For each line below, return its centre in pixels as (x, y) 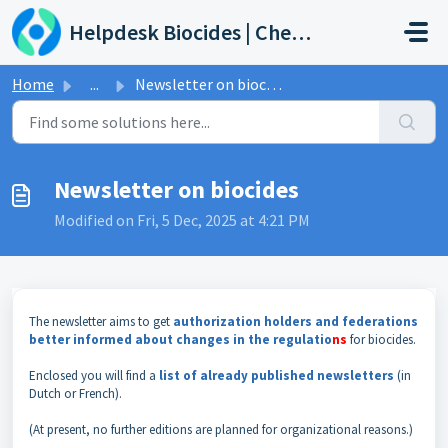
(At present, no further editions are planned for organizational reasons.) (221, 429)
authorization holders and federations (295, 321)
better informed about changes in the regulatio (180, 339)
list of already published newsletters (276, 375)
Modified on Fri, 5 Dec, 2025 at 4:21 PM (182, 220)
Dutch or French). (75, 393)
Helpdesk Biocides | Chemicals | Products (300, 32)
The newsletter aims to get (101, 321)
